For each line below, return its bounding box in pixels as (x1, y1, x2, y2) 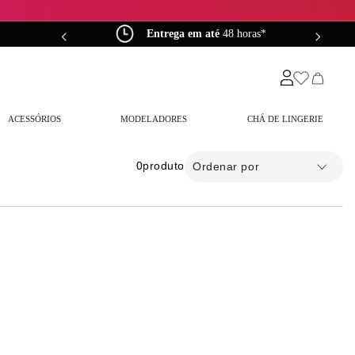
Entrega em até (147, 28, 219, 40)
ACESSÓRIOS (7, 113, 61, 124)
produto (143, 158, 185, 172)
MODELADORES (120, 113, 188, 124)
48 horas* (219, 28, 266, 40)
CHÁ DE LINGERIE (246, 113, 323, 124)
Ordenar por (193, 159, 260, 173)
